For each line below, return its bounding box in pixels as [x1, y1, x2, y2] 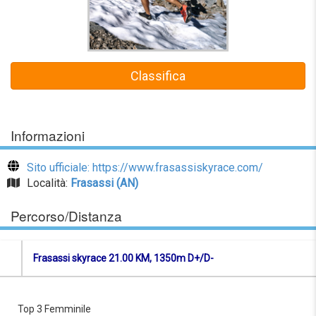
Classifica [130, 68, 186, 83]
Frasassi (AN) [70, 176, 138, 190]
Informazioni [11, 125, 85, 145]
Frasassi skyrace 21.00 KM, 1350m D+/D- [33, 252, 214, 264]
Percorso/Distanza [11, 205, 122, 225]
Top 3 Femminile [18, 303, 91, 315]
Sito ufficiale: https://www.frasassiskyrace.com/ [26, 160, 263, 174]
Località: [26, 176, 71, 190]
